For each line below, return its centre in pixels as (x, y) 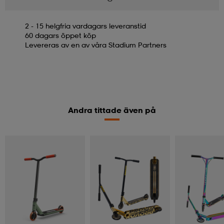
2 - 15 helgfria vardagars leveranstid (85, 25)
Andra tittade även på (112, 110)
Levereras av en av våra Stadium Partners (96, 44)
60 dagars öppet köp (60, 35)
